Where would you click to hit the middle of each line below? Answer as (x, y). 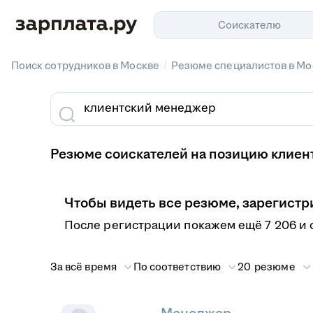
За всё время (83, 267)
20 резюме (266, 267)
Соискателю (249, 25)
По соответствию (177, 267)
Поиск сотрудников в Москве (85, 65)
